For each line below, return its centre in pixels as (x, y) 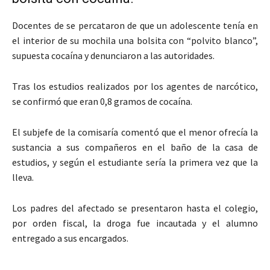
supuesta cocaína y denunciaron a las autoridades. (113, 55)
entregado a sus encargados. (70, 238)
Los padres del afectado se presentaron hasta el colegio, (135, 208)
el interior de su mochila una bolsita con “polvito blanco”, (135, 40)
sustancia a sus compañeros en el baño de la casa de (135, 147)
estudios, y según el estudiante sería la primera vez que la (135, 162)
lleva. (23, 177)
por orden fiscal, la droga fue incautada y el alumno (135, 223)
